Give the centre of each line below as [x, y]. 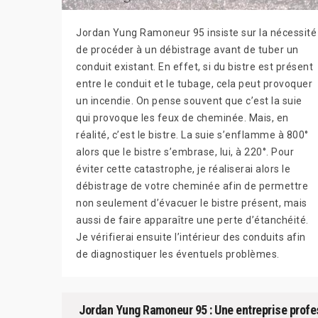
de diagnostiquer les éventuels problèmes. [178, 254]
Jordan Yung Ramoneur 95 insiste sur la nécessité [196, 33]
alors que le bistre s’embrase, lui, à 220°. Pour [185, 152]
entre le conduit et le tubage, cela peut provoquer [194, 84]
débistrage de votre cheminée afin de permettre [192, 186]
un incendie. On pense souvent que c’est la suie [189, 101]
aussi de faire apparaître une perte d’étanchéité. [192, 220]
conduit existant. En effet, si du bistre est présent [194, 67]
